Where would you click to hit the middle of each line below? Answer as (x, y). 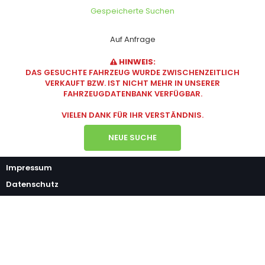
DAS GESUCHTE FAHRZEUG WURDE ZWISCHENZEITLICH (132, 72)
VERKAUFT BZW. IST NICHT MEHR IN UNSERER (132, 83)
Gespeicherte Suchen (132, 11)
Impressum (29, 168)
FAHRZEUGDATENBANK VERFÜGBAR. (132, 94)
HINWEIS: (137, 62)
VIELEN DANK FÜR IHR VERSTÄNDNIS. (132, 115)
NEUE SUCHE (132, 138)
